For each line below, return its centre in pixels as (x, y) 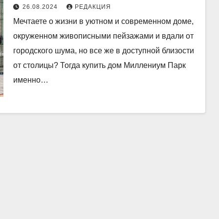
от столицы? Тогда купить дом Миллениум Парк (99, 66)
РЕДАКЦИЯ (93, 7)
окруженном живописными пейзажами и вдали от (103, 36)
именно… (31, 80)
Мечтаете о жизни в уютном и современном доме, (103, 22)
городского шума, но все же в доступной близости (103, 51)
